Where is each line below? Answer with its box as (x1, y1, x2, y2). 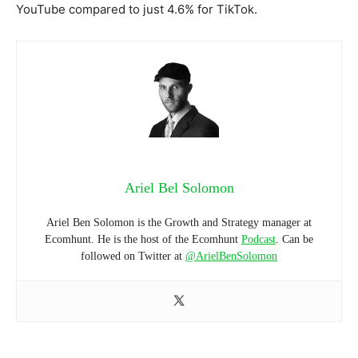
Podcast (241, 233, 276, 245)
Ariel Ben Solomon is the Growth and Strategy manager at (46, 216, 312, 229)
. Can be (276, 233, 313, 245)
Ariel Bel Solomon (124, 179, 234, 196)
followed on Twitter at (81, 249, 185, 262)
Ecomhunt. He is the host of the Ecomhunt (45, 233, 241, 245)
